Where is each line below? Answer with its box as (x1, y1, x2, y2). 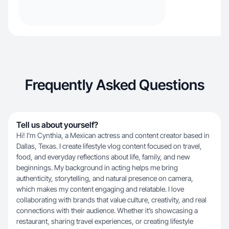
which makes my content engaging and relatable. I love (16, 185, 184, 193)
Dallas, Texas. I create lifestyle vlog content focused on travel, (16, 142, 202, 150)
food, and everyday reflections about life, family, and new (16, 152, 190, 161)
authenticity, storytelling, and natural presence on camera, (16, 174, 193, 182)
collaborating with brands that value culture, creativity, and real (16, 195, 207, 204)
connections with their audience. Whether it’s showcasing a (16, 206, 198, 215)
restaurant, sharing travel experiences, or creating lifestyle (16, 217, 193, 225)
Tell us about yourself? (16, 120, 98, 130)
